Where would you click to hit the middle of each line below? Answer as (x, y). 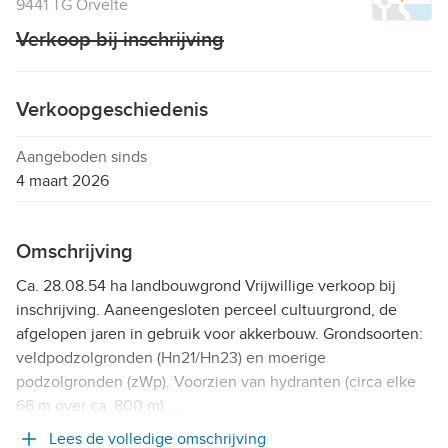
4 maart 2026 (62, 180)
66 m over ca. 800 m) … (97, 405)
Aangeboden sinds (81, 156)
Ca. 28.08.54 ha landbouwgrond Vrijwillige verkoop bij (206, 285)
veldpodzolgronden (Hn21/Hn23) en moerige (171, 357)
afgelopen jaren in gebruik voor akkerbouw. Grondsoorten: (219, 333)
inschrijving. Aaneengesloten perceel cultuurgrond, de (206, 309)
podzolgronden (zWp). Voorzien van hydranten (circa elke (216, 381)
